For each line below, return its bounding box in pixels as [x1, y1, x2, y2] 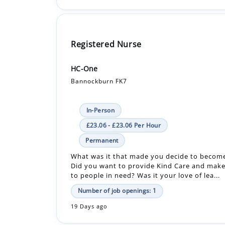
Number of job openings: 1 [77, 150, 157, 159]
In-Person [86, 69, 115, 78]
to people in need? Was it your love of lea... [71, 134, 220, 144]
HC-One [71, 27, 98, 37]
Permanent [85, 99, 119, 108]
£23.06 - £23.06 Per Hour [86, 84, 161, 93]
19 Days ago [71, 166, 108, 174]
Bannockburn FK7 [71, 40, 128, 49]
